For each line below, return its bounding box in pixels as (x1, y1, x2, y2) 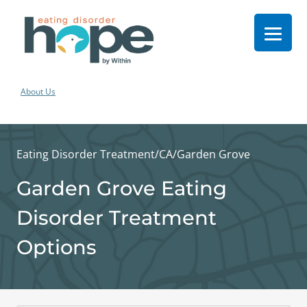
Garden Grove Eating (16, 176, 227, 200)
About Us (21, 86, 56, 97)
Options (16, 235, 97, 259)
